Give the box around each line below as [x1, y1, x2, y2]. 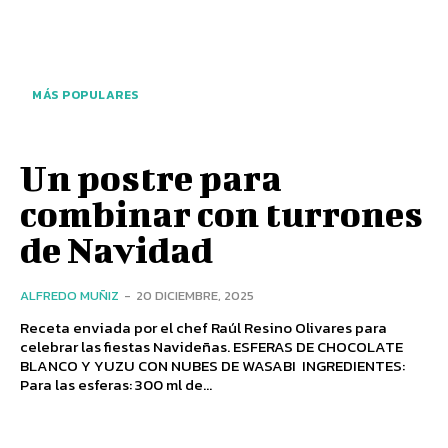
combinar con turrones [20, 192, 423, 235]
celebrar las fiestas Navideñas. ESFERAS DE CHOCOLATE [20, 335, 233, 359]
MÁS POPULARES [32, 86, 139, 105]
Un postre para [20, 156, 282, 199]
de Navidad [20, 228, 213, 271]
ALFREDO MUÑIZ [20, 286, 119, 306]
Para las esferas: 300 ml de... [20, 373, 212, 397]
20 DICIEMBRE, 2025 [136, 286, 254, 306]
